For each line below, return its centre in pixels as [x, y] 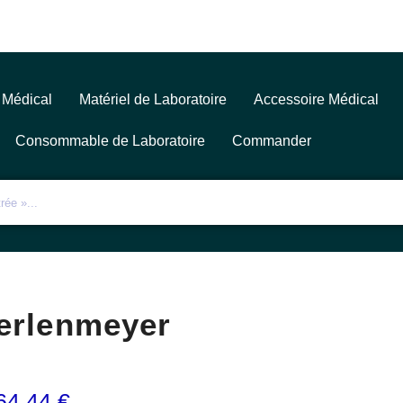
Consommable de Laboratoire [110, 141]
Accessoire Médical [317, 99]
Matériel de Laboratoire [153, 99]
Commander [271, 141]
